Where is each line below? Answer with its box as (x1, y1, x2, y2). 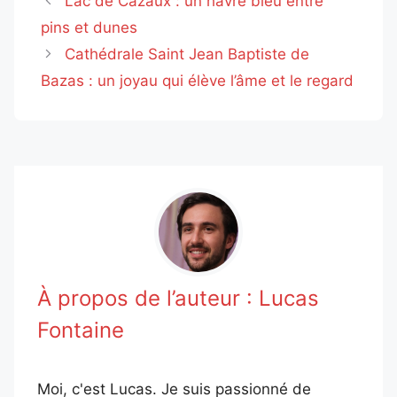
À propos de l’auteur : (36, 285, 259, 311)
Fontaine (36, 317, 124, 343)
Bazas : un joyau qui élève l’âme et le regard (41, 71, 354, 90)
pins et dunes (41, 18, 137, 36)
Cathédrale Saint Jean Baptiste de (65, 44, 310, 63)
